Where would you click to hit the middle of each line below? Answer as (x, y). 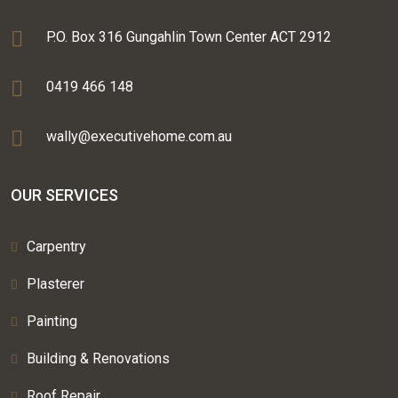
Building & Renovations (98, 358)
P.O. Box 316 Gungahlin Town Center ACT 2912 (189, 37)
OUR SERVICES (64, 195)
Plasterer (56, 284)
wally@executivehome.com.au (139, 136)
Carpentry (56, 247)
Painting (52, 321)
